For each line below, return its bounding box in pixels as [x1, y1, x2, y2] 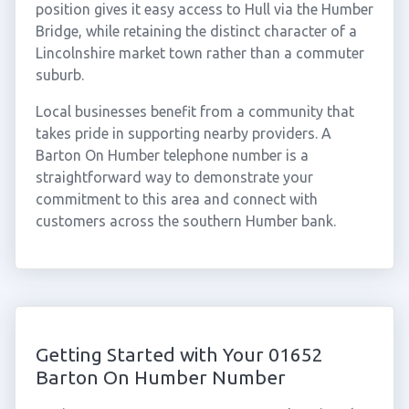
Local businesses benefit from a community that [35, 103, 354, 120]
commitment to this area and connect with [35, 191, 318, 207]
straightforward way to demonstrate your [35, 169, 313, 185]
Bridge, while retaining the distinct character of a [35, 23, 357, 39]
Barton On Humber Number [35, 366, 286, 388]
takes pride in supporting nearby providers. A [35, 125, 331, 142]
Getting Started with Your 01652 [35, 343, 323, 365]
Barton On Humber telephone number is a [35, 147, 309, 163]
